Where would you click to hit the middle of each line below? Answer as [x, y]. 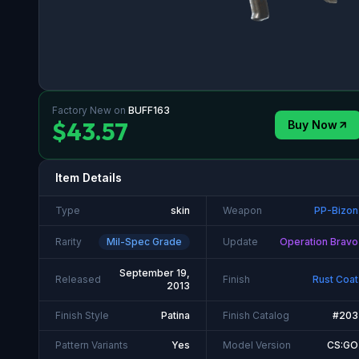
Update [240, 241]
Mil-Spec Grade [144, 241]
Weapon [242, 210]
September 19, [155, 272]
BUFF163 [149, 110]
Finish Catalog [256, 315]
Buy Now [313, 124]
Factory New [82, 110]
